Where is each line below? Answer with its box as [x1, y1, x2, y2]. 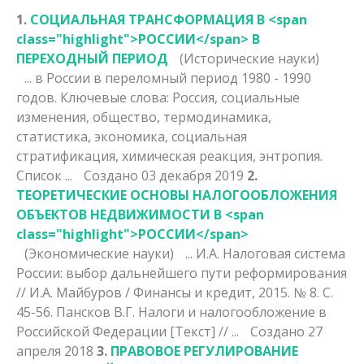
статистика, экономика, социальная [16, 127, 247, 145]
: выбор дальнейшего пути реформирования [60, 263, 347, 282]
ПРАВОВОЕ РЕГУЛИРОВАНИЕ [110, 341, 298, 360]
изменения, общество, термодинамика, [16, 107, 271, 126]
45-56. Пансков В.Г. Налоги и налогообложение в [16, 302, 327, 321]
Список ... [16, 166, 76, 184]
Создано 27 [250, 322, 323, 340]
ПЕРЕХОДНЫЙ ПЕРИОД [16, 49, 171, 67]
